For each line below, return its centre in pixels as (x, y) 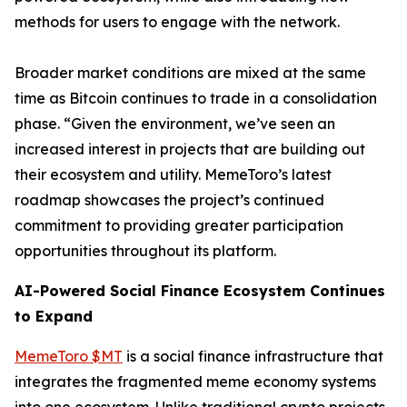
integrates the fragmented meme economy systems (195, 382)
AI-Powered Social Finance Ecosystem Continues (200, 291)
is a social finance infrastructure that (253, 357)
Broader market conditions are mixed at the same (190, 73)
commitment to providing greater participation (179, 226)
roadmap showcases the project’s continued (169, 200)
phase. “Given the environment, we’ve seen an (175, 124)
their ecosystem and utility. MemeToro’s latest (173, 175)
